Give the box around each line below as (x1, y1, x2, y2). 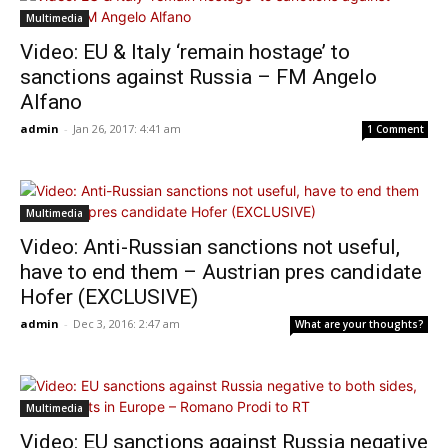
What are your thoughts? (295, 317, 424, 331)
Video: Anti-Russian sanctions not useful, (20, 235, 400, 259)
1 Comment (367, 122, 424, 136)
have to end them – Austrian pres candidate (20, 260, 422, 284)
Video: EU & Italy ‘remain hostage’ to (20, 40, 350, 64)
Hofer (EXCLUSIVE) (20, 285, 198, 309)
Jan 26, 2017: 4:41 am (73, 121, 181, 136)
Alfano (20, 90, 82, 114)
